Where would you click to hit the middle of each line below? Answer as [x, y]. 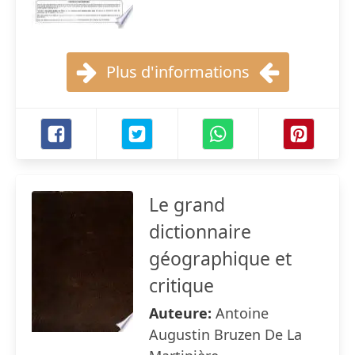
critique [181, 285]
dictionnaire [200, 231]
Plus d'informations [177, 72]
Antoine [242, 313]
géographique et [220, 258]
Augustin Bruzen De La [225, 334]
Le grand [187, 204]
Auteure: [182, 313]
